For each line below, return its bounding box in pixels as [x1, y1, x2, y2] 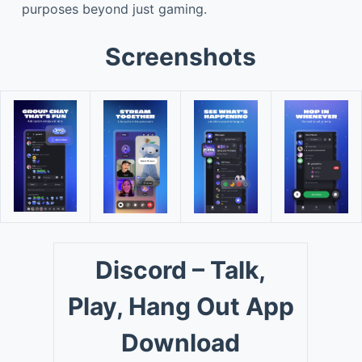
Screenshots [105, 41, 257, 71]
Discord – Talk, [95, 255, 267, 284]
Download [121, 327, 241, 357]
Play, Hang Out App [67, 291, 294, 321]
